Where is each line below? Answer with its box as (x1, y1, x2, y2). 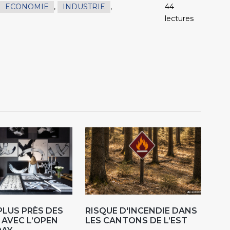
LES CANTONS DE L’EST (85, 216, 188, 226)
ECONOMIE (5, 2, 49, 11)
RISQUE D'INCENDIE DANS (85, 206, 198, 216)
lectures (165, 13, 194, 23)
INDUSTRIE (63, 2, 105, 11)
